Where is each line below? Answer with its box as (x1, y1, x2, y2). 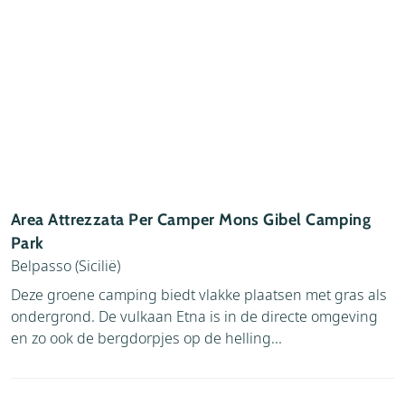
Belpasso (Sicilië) (11, 255, 120, 276)
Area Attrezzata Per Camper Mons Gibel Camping (11, 209, 372, 230)
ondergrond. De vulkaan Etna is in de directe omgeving (11, 306, 378, 326)
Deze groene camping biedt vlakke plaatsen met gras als (11, 284, 387, 305)
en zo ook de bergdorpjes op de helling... (11, 327, 282, 348)
